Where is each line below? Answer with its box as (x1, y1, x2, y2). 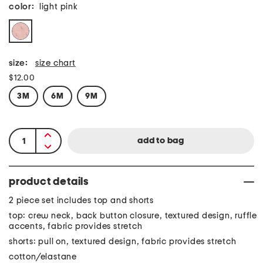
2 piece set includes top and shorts (9, 196, 154, 205)
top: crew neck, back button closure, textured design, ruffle (9, 211, 257, 220)
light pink (39, 2, 78, 11)
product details (9, 177, 89, 187)
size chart (35, 59, 76, 68)
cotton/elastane (9, 252, 77, 261)
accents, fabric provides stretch (9, 222, 143, 231)
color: (9, 2, 35, 11)
